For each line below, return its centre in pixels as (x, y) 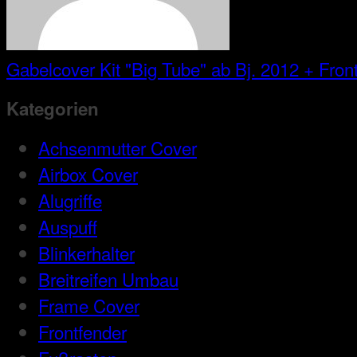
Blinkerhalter (86, 253)
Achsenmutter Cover (118, 148)
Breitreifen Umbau (108, 279)
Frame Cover (89, 306)
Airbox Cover (88, 174)
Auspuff (68, 227)
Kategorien (53, 108)
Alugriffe (70, 200)
